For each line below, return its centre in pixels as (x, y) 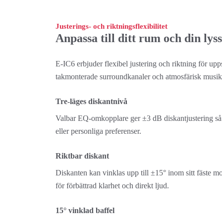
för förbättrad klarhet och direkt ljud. (112, 186)
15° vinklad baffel (85, 210)
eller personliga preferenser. (98, 131)
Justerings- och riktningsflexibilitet (111, 26)
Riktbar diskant (82, 156)
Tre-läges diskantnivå (91, 101)
